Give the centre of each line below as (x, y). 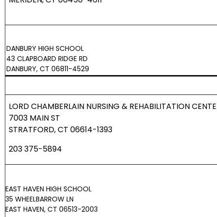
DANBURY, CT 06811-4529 (48, 69)
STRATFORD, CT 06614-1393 (61, 130)
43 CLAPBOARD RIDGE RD (47, 59)
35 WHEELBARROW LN (39, 199)
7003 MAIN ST (34, 118)
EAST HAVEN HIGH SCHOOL (48, 189)
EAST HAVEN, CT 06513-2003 (52, 209)
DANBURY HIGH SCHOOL (45, 49)
